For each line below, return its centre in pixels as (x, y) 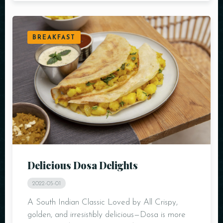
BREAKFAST (54, 38)
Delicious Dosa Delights (83, 165)
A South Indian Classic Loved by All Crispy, (103, 203)
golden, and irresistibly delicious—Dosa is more (107, 215)
